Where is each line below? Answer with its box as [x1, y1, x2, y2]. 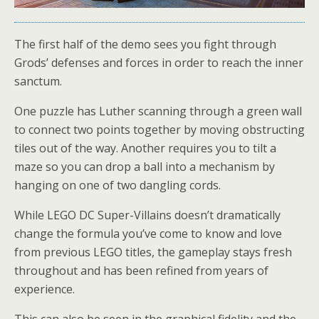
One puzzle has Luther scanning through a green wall [14, 103, 302, 119]
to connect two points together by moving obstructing [14, 121, 305, 137]
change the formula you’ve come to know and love [14, 225, 282, 241]
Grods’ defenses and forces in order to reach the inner [14, 54, 303, 70]
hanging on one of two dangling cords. [14, 177, 221, 193]
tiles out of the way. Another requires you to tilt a [14, 140, 276, 156]
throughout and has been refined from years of [14, 262, 268, 278]
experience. [14, 281, 75, 297]
